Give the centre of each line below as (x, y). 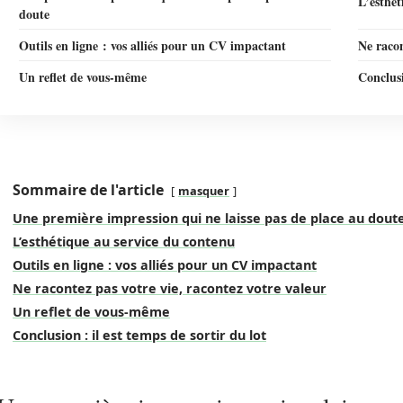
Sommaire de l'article (88, 190)
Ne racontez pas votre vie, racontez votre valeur (170, 288)
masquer (204, 191)
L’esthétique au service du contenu (124, 242)
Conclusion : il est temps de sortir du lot (139, 335)
